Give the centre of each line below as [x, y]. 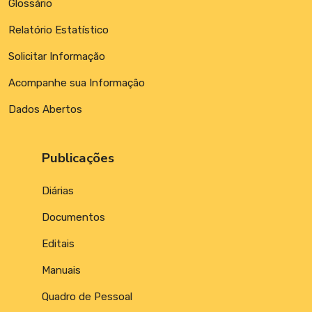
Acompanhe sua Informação [77, 83]
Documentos [73, 218]
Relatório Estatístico [58, 30]
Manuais [61, 271]
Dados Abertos [45, 110]
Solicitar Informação [57, 57]
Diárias [58, 191]
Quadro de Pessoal [87, 297]
